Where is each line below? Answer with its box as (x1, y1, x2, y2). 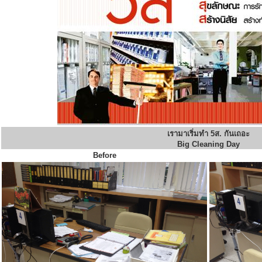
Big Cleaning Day (177, 140, 240, 149)
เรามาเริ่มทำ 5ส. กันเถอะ (167, 129, 250, 138)
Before (92, 151, 116, 160)
